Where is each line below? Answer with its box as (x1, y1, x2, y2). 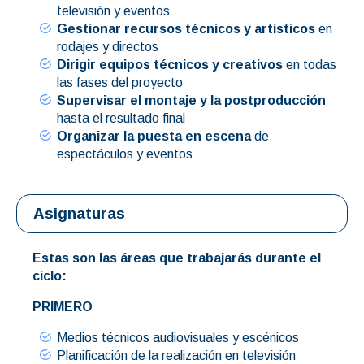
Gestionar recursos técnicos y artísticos (57, 21, 315, 36)
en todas (283, 57, 336, 71)
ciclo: (32, 268, 67, 283)
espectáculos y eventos (57, 146, 193, 161)
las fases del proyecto (57, 75, 183, 89)
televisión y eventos (57, 3, 170, 18)
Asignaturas (33, 204, 125, 222)
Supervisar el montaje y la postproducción (57, 93, 326, 107)
